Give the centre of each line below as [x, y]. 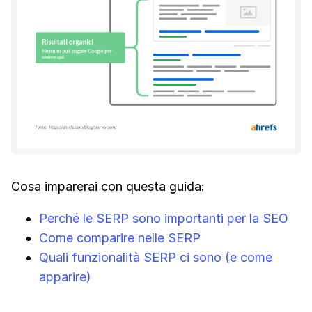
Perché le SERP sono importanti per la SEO [164, 218]
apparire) [65, 276]
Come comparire [88, 237]
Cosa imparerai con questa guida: [108, 186]
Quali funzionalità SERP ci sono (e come [156, 257]
